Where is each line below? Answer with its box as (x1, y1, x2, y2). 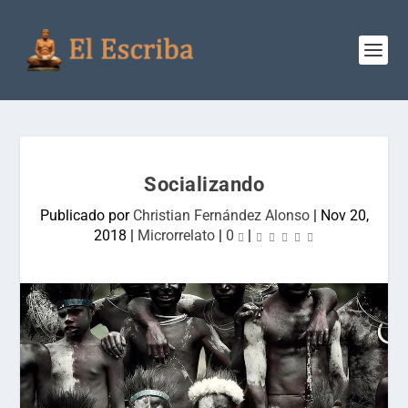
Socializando (144, 173, 264, 196)
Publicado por (39, 207, 133, 224)
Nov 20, (320, 207, 369, 224)
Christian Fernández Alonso (132, 207, 310, 224)
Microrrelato (137, 227, 215, 244)
